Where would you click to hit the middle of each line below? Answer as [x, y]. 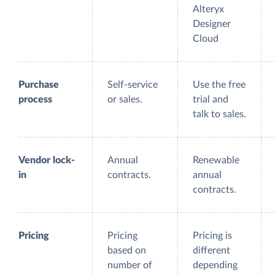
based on [127, 251]
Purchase [39, 85]
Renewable [216, 161]
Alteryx [208, 10]
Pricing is [212, 236]
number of [130, 265]
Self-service [133, 85]
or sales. [125, 100]
